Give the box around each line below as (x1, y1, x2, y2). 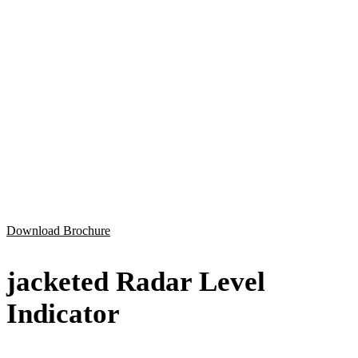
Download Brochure (6, 223, 110, 237)
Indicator (6, 297, 120, 329)
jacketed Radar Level (6, 265, 265, 297)
